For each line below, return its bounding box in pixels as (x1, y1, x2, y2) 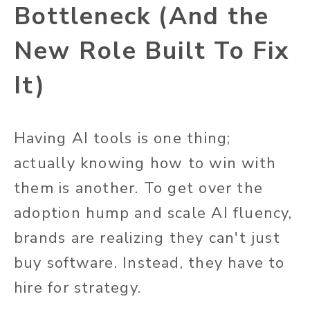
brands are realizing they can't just (14, 228, 280, 249)
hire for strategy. (14, 277, 141, 299)
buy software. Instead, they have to (14, 253, 285, 274)
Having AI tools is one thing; (14, 128, 231, 149)
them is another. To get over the (14, 178, 264, 199)
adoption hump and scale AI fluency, (14, 203, 293, 224)
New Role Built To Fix (14, 35, 290, 68)
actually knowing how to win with (14, 153, 277, 174)
